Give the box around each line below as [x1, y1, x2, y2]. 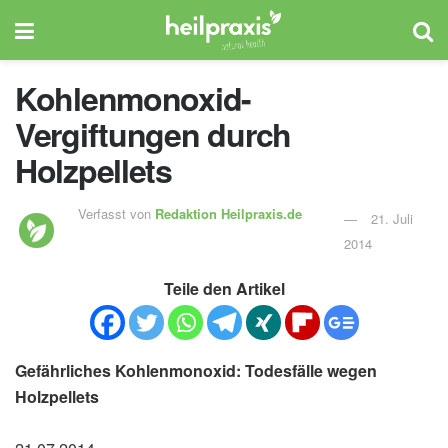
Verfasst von [78, 203, 156, 223]
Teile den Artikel [163, 276, 285, 300]
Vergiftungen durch [15, 111, 291, 157]
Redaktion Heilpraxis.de [155, 203, 303, 223]
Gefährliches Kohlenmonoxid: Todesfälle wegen [15, 358, 377, 382]
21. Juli [370, 208, 413, 228]
